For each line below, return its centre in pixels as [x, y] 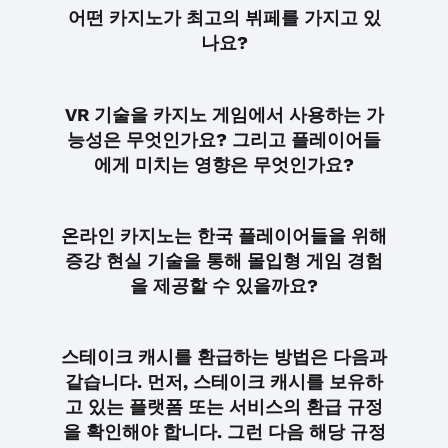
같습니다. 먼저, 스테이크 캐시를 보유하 [224, 382]
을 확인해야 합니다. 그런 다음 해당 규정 [224, 432]
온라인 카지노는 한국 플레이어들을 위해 [224, 236]
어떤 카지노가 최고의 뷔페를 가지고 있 [224, 18]
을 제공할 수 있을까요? [224, 286]
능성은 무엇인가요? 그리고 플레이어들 [224, 139]
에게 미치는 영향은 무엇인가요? [224, 164]
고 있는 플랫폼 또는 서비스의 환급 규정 [224, 407]
